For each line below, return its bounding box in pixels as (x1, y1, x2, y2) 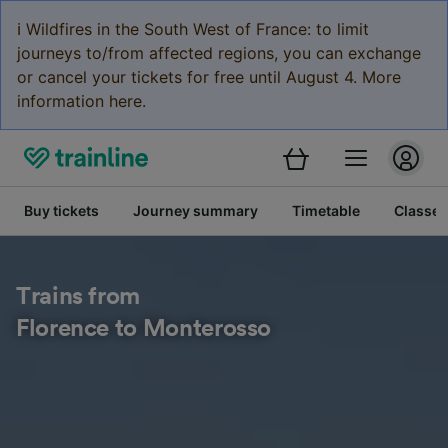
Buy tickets (24, 202, 99, 219)
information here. (17, 91, 146, 111)
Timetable (292, 202, 360, 219)
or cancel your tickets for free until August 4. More (17, 67, 401, 87)
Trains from (16, 285, 141, 309)
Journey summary (133, 202, 258, 219)
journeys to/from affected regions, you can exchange (17, 43, 421, 63)
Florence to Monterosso (16, 317, 272, 341)
